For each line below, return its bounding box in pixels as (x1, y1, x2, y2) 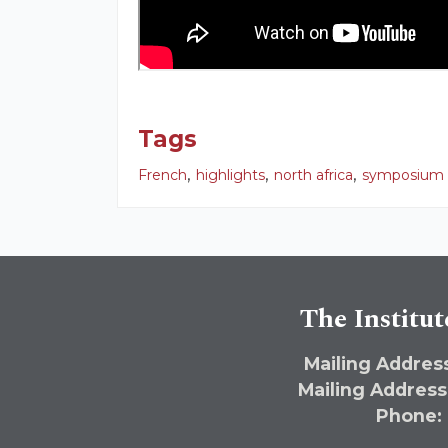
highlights (196, 165, 265, 184)
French (138, 165, 187, 184)
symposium (362, 165, 444, 184)
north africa (274, 165, 353, 184)
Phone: (375, 404, 442, 426)
